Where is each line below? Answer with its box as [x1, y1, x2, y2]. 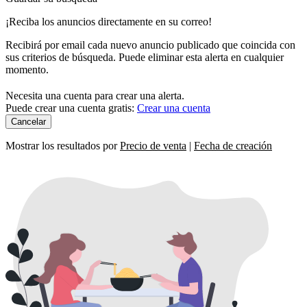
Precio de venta [120, 139, 186, 151]
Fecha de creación [194, 139, 272, 151]
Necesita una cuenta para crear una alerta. [5, 89, 184, 101]
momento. [5, 63, 49, 75]
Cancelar [11, 116, 46, 127]
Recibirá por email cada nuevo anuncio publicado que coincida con [5, 38, 295, 51]
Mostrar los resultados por [5, 139, 120, 151]
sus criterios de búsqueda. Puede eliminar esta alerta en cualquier [5, 51, 284, 63]
